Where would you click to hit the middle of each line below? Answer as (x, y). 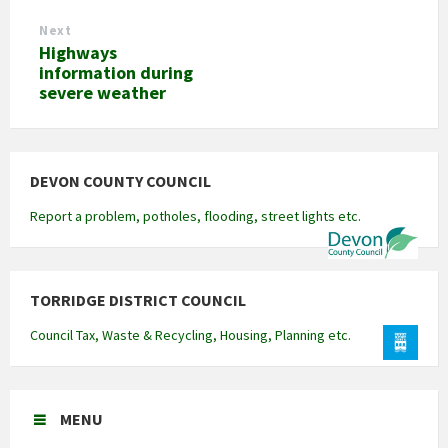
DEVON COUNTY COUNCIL (120, 181)
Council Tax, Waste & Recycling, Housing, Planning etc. (190, 335)
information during (116, 73)
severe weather (102, 93)
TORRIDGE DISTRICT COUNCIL (138, 300)
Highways (78, 53)
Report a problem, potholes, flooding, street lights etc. (195, 216)
